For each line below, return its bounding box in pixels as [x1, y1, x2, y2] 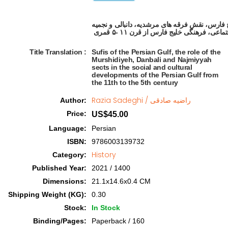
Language [49, 124, 84, 132]
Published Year [32, 163, 84, 172]
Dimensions [43, 177, 84, 185]
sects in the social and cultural [92, 63, 192, 71]
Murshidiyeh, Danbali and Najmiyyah [92, 55, 212, 64]
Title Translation [29, 47, 84, 56]
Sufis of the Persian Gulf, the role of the [92, 47, 221, 56]
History [92, 149, 116, 160]
